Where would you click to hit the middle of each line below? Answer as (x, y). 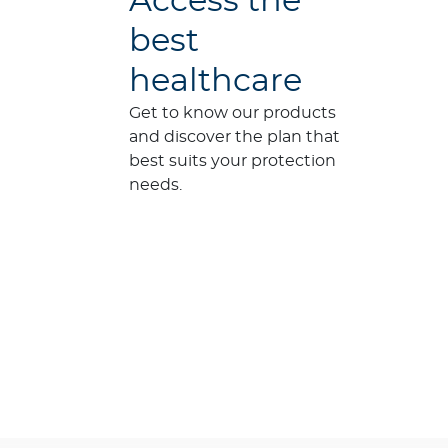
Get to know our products (232, 112)
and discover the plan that (234, 136)
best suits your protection (232, 160)
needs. (155, 184)
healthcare (215, 80)
